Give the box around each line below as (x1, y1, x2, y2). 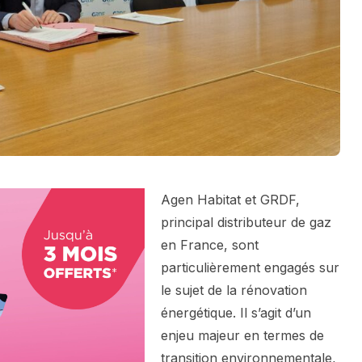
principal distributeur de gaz (161, 214, 331, 231)
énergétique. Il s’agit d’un (161, 305, 311, 322)
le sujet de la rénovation (161, 282, 307, 299)
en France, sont (161, 237, 259, 254)
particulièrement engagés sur (161, 259, 339, 276)
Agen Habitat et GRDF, (161, 192, 300, 208)
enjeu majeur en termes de (161, 327, 324, 344)
